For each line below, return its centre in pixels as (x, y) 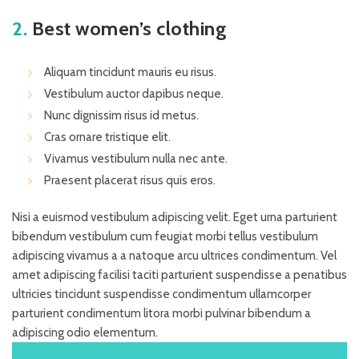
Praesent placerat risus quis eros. (130, 180)
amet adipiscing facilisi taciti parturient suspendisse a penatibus (179, 274)
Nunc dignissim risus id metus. (121, 115)
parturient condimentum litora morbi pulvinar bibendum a (161, 313)
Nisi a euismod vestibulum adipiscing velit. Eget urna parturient (175, 217)
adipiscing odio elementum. (85, 332)
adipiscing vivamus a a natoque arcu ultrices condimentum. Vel (174, 255)
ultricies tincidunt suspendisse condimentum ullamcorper (161, 294)
